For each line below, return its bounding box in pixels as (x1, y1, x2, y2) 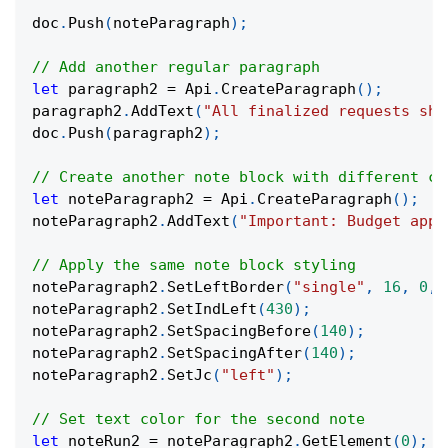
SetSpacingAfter (167, 344, 302, 363)
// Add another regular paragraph (32, 58, 320, 77)
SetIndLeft (167, 300, 257, 319)
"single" (293, 278, 365, 297)
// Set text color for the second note (32, 410, 365, 429)
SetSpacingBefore (167, 322, 311, 341)
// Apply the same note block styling (32, 256, 356, 275)
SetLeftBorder (167, 278, 284, 297)
